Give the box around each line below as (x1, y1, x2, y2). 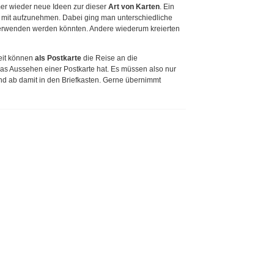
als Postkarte (35, 53, 82, 62)
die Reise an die (81, 53, 138, 62)
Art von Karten (108, 2, 160, 11)
